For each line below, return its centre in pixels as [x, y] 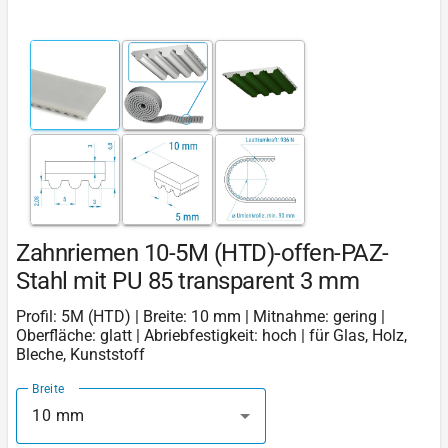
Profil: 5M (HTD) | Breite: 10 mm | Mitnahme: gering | [200, 316]
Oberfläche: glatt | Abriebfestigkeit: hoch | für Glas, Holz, [211, 335]
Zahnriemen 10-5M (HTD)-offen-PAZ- [202, 252]
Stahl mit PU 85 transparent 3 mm [187, 280]
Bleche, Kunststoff [80, 354]
